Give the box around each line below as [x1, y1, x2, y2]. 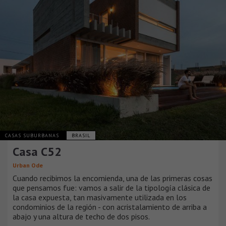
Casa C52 [13, 143, 62, 159]
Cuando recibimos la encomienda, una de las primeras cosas [13, 173, 212, 183]
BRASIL [72, 132, 90, 139]
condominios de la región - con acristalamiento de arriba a [13, 201, 207, 212]
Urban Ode [13, 161, 43, 169]
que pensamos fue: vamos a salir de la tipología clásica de [13, 182, 210, 193]
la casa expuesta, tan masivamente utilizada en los [13, 192, 187, 202]
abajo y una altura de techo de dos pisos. [13, 211, 150, 221]
